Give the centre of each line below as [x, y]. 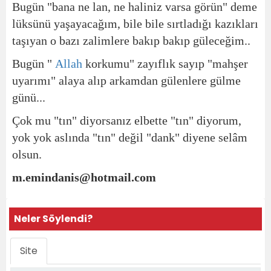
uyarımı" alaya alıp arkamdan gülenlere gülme [126, 80]
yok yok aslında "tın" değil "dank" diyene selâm [130, 137]
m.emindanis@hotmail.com [84, 177]
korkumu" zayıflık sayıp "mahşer [165, 64]
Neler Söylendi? [53, 219]
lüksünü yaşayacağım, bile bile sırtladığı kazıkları [135, 24]
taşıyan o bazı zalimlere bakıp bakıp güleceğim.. [131, 41]
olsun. [27, 154]
